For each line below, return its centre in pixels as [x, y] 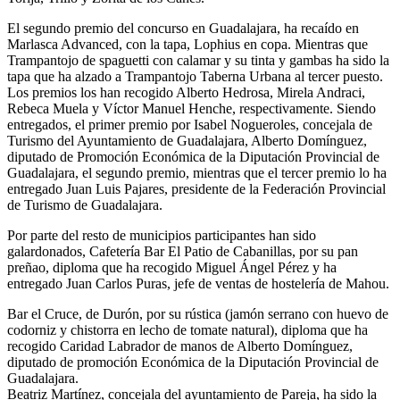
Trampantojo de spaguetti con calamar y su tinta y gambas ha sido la [198, 60]
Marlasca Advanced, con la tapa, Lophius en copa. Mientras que [187, 44]
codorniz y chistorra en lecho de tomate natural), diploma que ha [187, 329]
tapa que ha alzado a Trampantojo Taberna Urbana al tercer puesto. [195, 76]
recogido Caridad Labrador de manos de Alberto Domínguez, [180, 346]
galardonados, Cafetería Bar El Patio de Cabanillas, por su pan [183, 251]
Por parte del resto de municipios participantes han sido [162, 235]
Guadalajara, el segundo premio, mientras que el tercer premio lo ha [197, 172]
